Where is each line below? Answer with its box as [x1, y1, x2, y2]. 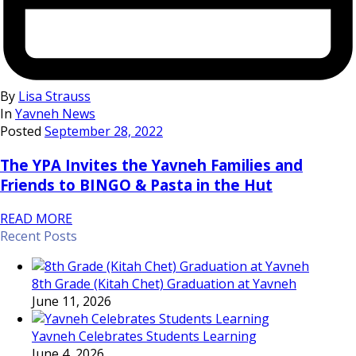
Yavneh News [15, 105, 95, 123]
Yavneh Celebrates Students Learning [32, 327, 257, 345]
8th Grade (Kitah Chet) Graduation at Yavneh [32, 274, 296, 292]
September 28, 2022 [44, 122, 163, 141]
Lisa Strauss [18, 87, 91, 106]
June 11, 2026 [32, 292, 111, 310]
